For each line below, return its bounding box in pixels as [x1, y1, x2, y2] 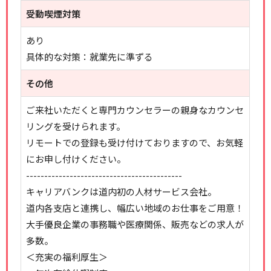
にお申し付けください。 [26, 152, 126, 165]
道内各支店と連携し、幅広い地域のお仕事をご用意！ [26, 201, 244, 214]
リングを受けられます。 [26, 120, 126, 132]
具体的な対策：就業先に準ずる [26, 50, 154, 63]
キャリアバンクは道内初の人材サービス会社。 [26, 185, 217, 198]
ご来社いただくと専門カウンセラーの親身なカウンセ [26, 103, 244, 116]
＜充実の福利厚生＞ [26, 250, 108, 263]
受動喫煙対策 [26, 7, 81, 20]
